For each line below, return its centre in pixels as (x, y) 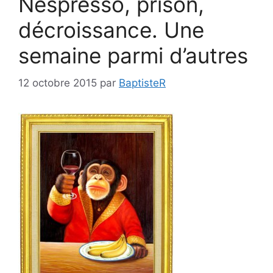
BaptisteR (142, 83)
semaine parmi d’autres (133, 56)
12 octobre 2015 (58, 83)
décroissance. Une (111, 30)
